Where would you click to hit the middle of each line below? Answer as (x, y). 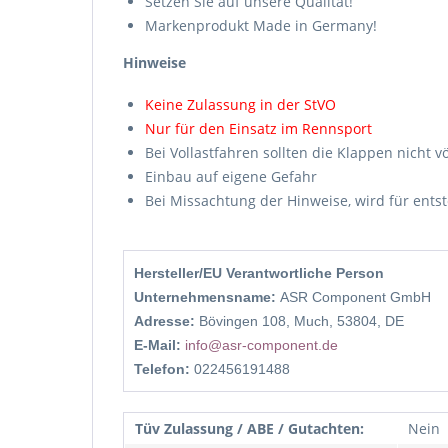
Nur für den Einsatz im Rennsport (258, 128)
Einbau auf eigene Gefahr (231, 176)
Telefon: (164, 369)
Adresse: (166, 321)
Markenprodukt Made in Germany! (261, 25)
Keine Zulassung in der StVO (240, 104)
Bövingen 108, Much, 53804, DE (301, 321)
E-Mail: (159, 345)
